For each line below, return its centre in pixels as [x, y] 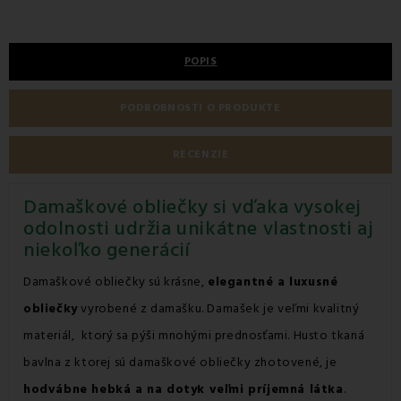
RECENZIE [200, 154]
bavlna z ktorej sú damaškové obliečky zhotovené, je [180, 362]
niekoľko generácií [107, 250]
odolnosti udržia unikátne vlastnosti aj [199, 228]
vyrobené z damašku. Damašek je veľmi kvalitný [218, 308]
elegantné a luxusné [273, 282]
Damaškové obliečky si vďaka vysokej [192, 207]
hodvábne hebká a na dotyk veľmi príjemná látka [183, 389]
